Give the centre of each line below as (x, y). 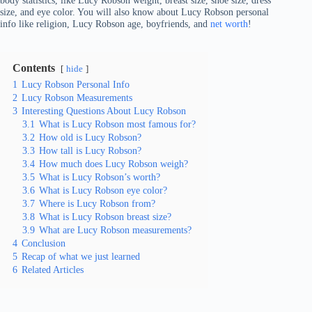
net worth (229, 24)
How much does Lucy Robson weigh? (114, 164)
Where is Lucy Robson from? (97, 204)
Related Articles (53, 270)
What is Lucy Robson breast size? (105, 217)
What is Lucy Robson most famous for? (117, 124)
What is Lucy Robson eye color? (103, 190)
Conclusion (44, 243)
